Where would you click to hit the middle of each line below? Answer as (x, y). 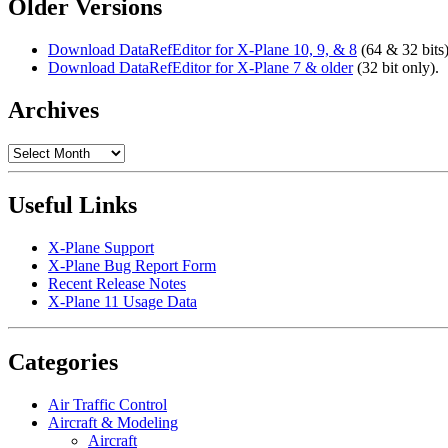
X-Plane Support (101, 248)
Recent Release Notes (117, 284)
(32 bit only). (396, 67)
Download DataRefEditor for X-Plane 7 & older (200, 67)
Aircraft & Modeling (113, 423)
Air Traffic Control (107, 405)
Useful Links (72, 205)
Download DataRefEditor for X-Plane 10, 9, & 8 (202, 49)
